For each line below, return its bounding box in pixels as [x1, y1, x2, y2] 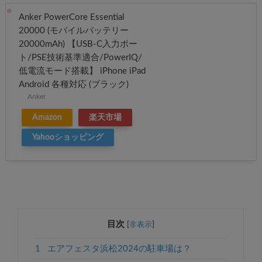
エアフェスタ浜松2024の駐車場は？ [44, 244, 191, 253]
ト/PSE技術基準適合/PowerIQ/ [18, 53, 142, 63]
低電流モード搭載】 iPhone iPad [18, 67, 146, 76]
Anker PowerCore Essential [18, 13, 125, 22]
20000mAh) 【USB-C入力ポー [18, 40, 137, 49]
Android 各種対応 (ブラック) [18, 80, 129, 89]
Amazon [32, 113, 62, 122]
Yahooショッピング [32, 133, 104, 142]
